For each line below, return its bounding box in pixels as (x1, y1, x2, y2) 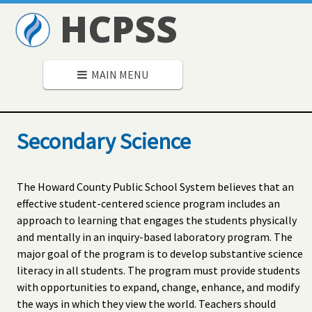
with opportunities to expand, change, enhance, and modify (17, 279, 299, 294)
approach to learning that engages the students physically (17, 212, 297, 227)
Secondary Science (17, 127, 191, 156)
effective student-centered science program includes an (17, 196, 280, 210)
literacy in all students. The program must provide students (17, 263, 300, 277)
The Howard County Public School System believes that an (17, 179, 294, 194)
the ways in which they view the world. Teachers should (17, 296, 276, 311)
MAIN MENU (87, 68, 149, 81)
